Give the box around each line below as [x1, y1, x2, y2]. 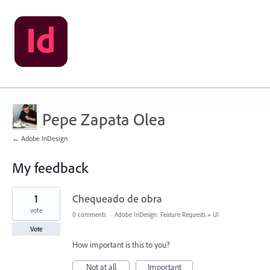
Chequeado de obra [72, 192, 162, 206]
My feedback [12, 159, 88, 177]
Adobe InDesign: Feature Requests [115, 210, 206, 219]
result [12, 194, 30, 205]
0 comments [72, 210, 106, 219]
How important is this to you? [72, 239, 170, 250]
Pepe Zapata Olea [42, 108, 166, 130]
